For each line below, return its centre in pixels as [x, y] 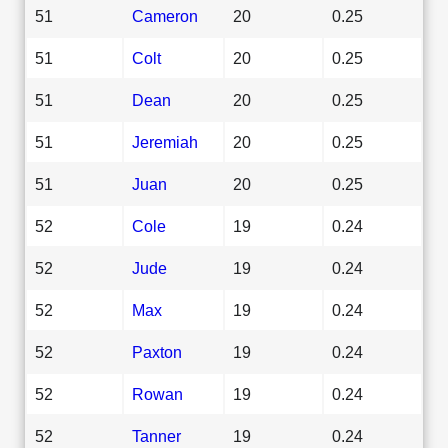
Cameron [165, 15]
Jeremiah [165, 141]
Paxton [157, 351]
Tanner [156, 435]
